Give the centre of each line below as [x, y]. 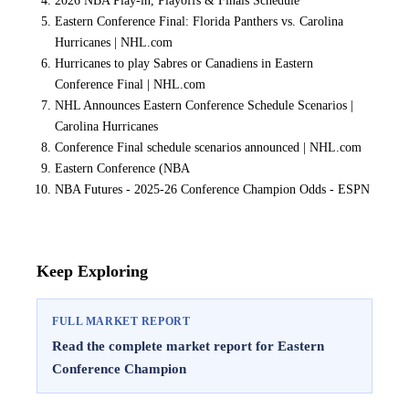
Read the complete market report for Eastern [188, 345]
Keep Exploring [92, 272]
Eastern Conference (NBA [122, 168]
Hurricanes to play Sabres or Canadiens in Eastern [184, 63]
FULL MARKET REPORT [121, 321]
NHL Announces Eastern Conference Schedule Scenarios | [204, 105]
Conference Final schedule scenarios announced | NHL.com [208, 147]
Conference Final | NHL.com [130, 84]
